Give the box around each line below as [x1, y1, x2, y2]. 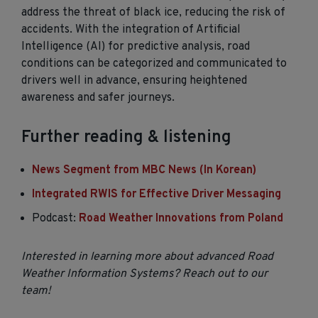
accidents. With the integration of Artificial [21, 23, 241, 37]
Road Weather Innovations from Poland [79, 212, 283, 226]
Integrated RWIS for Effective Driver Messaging [32, 187, 281, 202]
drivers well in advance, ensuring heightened [21, 74, 247, 88]
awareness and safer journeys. [21, 91, 175, 105]
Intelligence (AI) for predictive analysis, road [21, 40, 250, 54]
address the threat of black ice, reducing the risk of [21, 6, 285, 20]
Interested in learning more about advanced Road [21, 250, 273, 264]
